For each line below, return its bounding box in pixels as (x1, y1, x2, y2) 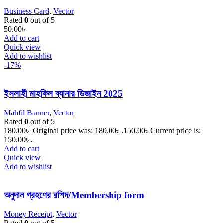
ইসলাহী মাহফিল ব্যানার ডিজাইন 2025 (4, 88, 123, 99)
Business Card (4, 7, 49, 16)
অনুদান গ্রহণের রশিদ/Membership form (4, 189, 144, 200)
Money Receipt (4, 210, 52, 219)
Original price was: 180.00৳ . (33, 126, 123, 135)
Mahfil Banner (4, 108, 49, 117)
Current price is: (150, 126, 201, 135)
